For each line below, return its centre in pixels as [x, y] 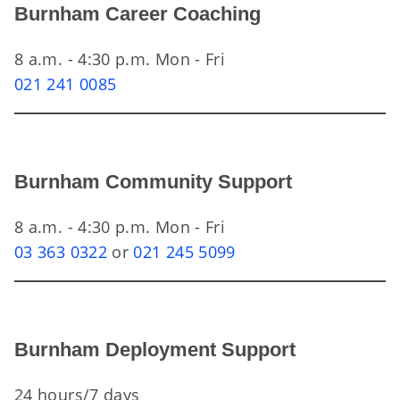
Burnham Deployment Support [155, 350]
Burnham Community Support [153, 182]
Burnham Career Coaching [137, 14]
